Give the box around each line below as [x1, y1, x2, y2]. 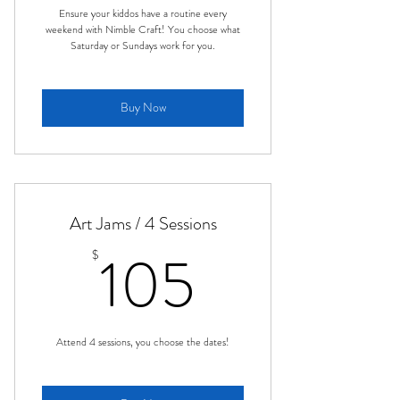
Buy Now [120, 98, 166, 116]
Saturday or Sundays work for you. [71, 37, 215, 54]
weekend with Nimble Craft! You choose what [46, 21, 240, 37]
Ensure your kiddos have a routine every [59, 4, 227, 21]
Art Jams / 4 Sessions [69, 210, 217, 237]
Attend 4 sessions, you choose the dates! [56, 333, 229, 350]
